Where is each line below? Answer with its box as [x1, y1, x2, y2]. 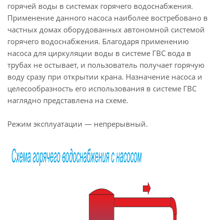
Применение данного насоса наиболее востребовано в [7, 13, 208, 23]
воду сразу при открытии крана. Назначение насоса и [7, 72, 202, 82]
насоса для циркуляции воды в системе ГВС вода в [7, 48, 191, 58]
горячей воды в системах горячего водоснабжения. [7, 1, 193, 11]
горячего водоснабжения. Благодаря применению [7, 36, 189, 46]
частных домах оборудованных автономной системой [7, 25, 205, 34]
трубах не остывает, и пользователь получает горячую [7, 60, 204, 70]
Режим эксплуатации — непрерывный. [7, 119, 148, 129]
